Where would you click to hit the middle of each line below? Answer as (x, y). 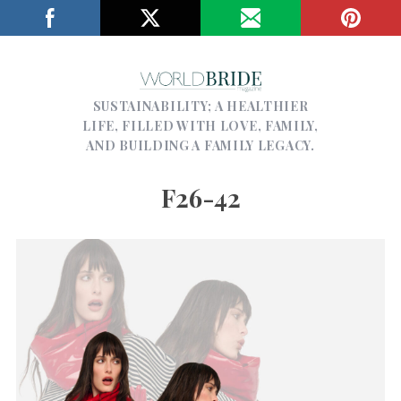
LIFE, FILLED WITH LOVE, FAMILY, (200, 125)
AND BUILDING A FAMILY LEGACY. (200, 145)
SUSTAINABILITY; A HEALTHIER (200, 106)
